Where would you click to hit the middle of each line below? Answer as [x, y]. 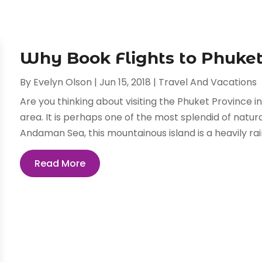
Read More [60, 164]
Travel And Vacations [208, 82]
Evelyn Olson [63, 82]
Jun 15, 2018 [125, 82]
